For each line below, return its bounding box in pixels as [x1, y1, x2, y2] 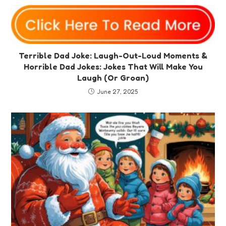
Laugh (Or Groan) [77, 73, 149, 83]
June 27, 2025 [97, 88, 138, 96]
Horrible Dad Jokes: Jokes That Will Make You [23, 62, 203, 72]
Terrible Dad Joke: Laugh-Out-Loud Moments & [19, 50, 207, 61]
